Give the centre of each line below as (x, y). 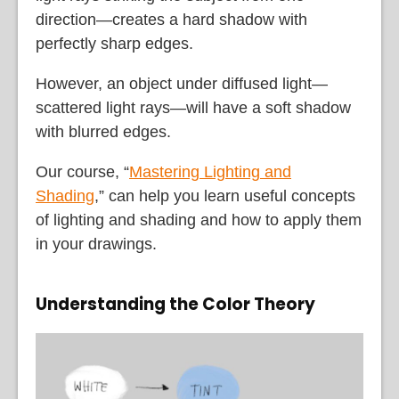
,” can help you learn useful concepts (225, 195)
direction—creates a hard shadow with (171, 19)
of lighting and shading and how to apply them (199, 220)
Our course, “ (82, 171)
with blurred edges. (103, 131)
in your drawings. (96, 244)
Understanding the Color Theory (175, 304)
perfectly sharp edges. (114, 43)
